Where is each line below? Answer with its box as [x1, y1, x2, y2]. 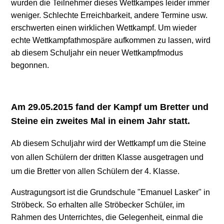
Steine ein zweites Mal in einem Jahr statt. [11, 116, 190, 126]
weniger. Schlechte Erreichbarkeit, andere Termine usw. [11, 11, 208, 20]
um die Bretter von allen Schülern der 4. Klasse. [11, 167, 180, 176]
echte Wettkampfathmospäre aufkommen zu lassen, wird [11, 36, 211, 45]
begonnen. [11, 61, 49, 70]
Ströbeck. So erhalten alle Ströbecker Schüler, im [11, 200, 185, 209]
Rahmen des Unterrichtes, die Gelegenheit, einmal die [11, 213, 203, 222]
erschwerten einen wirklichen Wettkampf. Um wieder [11, 23, 197, 32]
